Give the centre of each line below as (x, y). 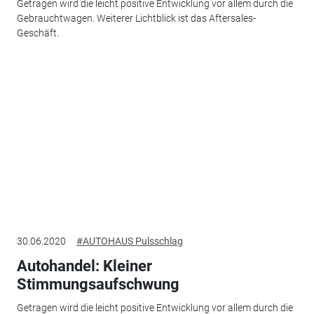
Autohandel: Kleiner (84, 266)
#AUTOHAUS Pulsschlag (129, 241)
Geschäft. (37, 33)
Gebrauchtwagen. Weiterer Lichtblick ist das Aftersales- (136, 19)
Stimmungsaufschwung (98, 284)
